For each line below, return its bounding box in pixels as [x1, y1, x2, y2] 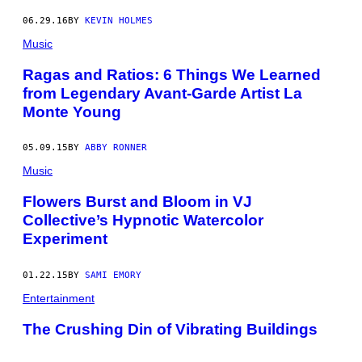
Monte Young [23, 103, 121, 120]
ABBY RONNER [85, 142, 147, 154]
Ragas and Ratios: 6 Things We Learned [23, 65, 321, 83]
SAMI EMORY [85, 270, 141, 280]
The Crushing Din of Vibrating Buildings [23, 320, 318, 338]
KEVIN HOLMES [85, 15, 153, 26]
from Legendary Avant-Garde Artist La [23, 84, 302, 102]
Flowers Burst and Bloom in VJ [23, 193, 252, 211]
